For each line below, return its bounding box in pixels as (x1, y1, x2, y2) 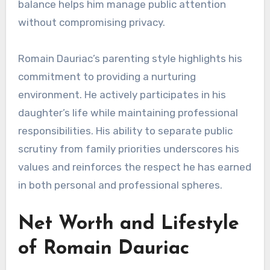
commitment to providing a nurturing (17, 70, 196, 83)
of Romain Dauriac (17, 239, 189, 259)
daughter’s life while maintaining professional (17, 106, 238, 119)
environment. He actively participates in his (17, 88, 226, 101)
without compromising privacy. (17, 16, 165, 28)
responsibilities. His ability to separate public (17, 124, 233, 137)
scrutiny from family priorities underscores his (17, 142, 239, 155)
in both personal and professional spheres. (17, 178, 222, 191)
